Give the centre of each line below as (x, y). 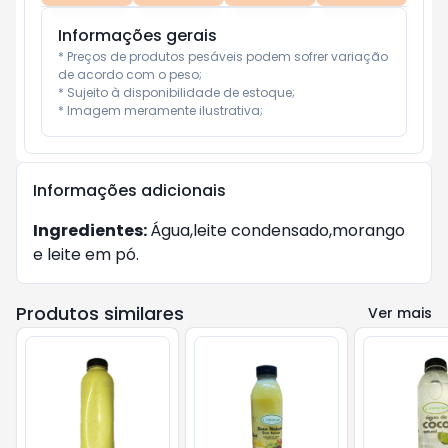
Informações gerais (137, 35)
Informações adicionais (129, 190)
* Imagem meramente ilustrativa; (160, 110)
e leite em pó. (86, 254)
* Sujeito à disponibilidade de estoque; (176, 92)
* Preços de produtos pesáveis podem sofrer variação (223, 56)
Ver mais (400, 313)
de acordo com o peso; (130, 74)
